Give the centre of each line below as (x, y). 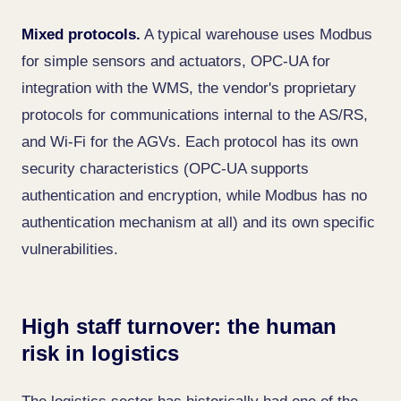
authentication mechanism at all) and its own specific (198, 222)
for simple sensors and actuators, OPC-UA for (176, 61)
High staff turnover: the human (179, 326)
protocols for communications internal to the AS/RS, (195, 115)
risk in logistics (100, 353)
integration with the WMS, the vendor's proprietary (189, 88)
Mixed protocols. (81, 34)
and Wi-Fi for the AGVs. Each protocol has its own (190, 142)
